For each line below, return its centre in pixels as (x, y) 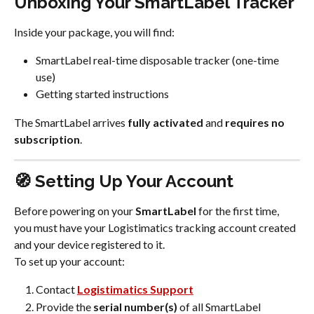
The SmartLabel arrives (71, 122)
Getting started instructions (102, 94)
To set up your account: (69, 261)
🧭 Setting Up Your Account (124, 181)
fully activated (165, 122)
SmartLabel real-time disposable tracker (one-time (158, 60)
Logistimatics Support (135, 289)
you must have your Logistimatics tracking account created (156, 227)
